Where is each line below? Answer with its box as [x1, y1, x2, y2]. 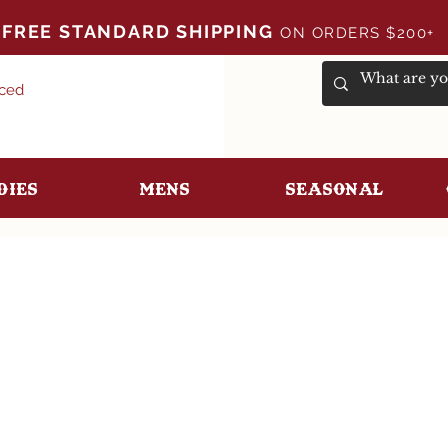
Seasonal [285, 178, 383, 199]
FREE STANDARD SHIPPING [2, 21, 274, 42]
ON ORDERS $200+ [280, 24, 446, 42]
